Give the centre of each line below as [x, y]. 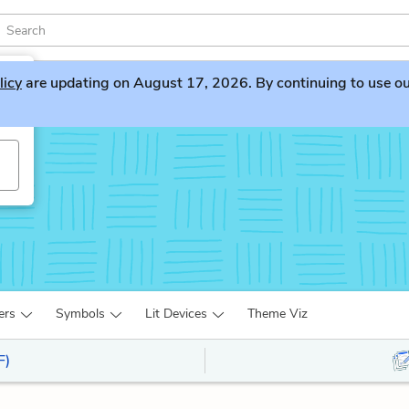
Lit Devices [176, 314]
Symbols [80, 314]
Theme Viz [278, 314]
